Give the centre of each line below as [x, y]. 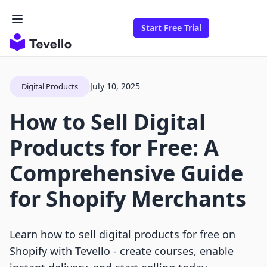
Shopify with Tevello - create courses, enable [122, 251]
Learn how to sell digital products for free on [122, 235]
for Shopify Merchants [128, 199]
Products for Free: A [114, 148]
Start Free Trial [171, 28]
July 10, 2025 [115, 86]
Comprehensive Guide [126, 173]
